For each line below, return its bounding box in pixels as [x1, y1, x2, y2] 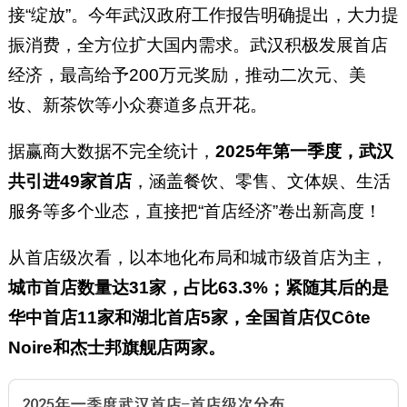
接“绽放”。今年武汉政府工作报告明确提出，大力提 [7, 5, 399, 25]
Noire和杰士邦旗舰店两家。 [7, 338, 225, 358]
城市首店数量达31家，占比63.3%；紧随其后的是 [7, 278, 389, 298]
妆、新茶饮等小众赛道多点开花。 [7, 95, 267, 115]
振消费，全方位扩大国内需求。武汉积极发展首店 [7, 35, 388, 55]
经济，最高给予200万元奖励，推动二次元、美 [7, 65, 366, 85]
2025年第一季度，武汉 [214, 142, 393, 162]
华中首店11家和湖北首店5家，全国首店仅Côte [7, 308, 371, 328]
